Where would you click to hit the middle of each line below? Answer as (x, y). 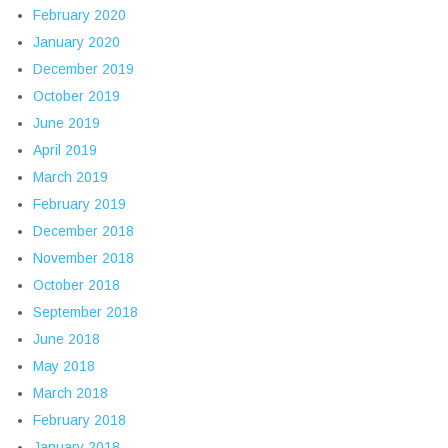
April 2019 (65, 150)
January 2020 (76, 42)
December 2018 (83, 231)
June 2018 (66, 339)
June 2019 (66, 123)
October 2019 (76, 96)
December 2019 (83, 69)
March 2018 (70, 393)
